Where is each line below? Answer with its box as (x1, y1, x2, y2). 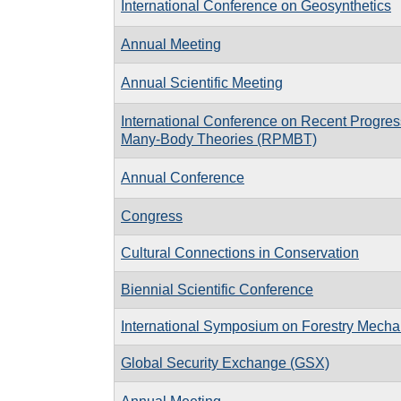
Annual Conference (121, 169, 244, 185)
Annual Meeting (121, 36, 221, 52)
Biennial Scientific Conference (121, 281, 313, 297)
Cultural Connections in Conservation (121, 244, 359, 260)
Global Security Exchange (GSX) (121, 354, 329, 371)
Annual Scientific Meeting (121, 74, 283, 90)
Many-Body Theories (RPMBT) (121, 131, 317, 147)
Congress (121, 208, 183, 224)
